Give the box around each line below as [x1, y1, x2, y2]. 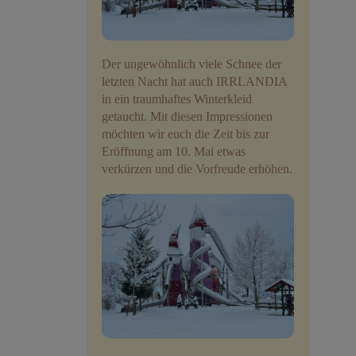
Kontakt [75, 98, 124, 115]
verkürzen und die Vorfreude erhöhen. [102, 162, 292, 176]
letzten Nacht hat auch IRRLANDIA [102, 75, 287, 89]
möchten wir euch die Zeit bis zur [102, 127, 269, 141]
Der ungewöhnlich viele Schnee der [102, 57, 281, 72]
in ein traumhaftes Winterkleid [102, 92, 252, 106]
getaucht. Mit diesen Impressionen [102, 110, 273, 124]
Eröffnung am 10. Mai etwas [102, 145, 246, 159]
